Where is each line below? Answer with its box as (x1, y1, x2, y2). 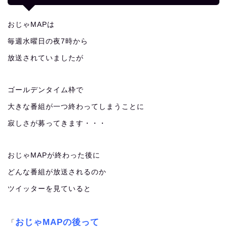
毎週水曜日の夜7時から (8, 37, 88, 45)
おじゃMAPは (8, 21, 55, 28)
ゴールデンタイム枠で (8, 86, 84, 94)
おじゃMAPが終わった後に (8, 152, 100, 159)
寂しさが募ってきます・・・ (8, 120, 106, 127)
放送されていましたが (8, 54, 84, 62)
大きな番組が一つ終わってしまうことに (8, 103, 144, 110)
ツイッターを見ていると (8, 185, 91, 193)
